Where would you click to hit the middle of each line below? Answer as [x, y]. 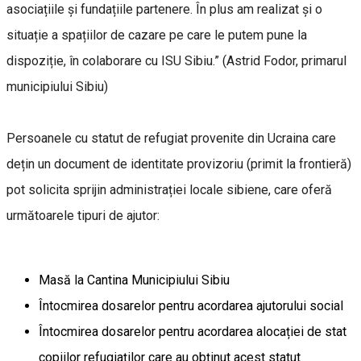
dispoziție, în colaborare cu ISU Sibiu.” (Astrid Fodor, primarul [176, 60]
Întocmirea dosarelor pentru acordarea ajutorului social [191, 305]
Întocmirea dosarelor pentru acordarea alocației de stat [193, 331]
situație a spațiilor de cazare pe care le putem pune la [157, 35]
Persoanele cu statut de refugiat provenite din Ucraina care [171, 138]
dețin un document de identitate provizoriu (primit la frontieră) [179, 164]
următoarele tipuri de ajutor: [85, 215]
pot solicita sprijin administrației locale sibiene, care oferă [169, 189]
